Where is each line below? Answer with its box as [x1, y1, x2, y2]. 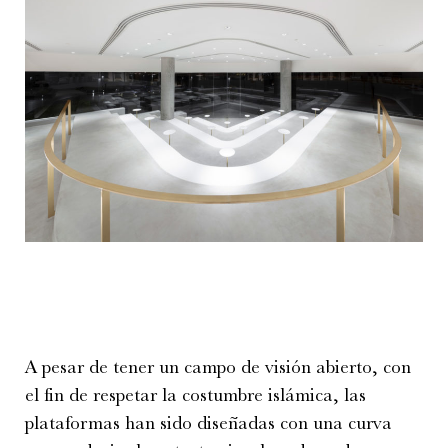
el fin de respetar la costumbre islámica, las [25, 383, 366, 406]
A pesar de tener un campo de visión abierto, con [25, 355, 411, 378]
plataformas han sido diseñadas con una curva [25, 411, 392, 434]
